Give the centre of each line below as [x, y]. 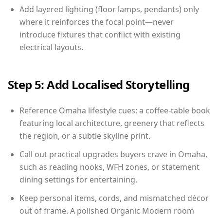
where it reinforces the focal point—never [97, 22]
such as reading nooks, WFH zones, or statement [109, 167]
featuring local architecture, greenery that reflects [112, 123]
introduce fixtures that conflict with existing [100, 34]
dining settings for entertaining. [78, 179]
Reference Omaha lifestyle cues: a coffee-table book [115, 110]
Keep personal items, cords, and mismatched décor [114, 198]
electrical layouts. [51, 47]
